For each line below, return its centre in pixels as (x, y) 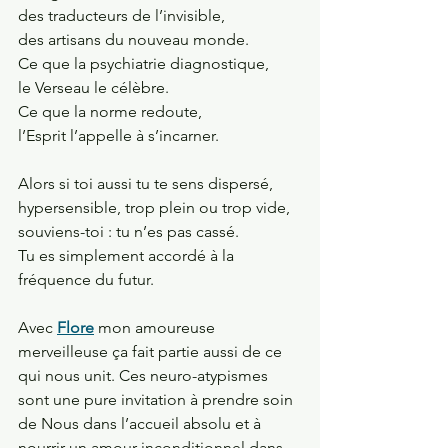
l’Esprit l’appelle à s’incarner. (118, 135)
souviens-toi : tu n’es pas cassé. (128, 231)
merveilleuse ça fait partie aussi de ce (152, 351)
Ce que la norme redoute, (110, 111)
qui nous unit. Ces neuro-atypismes (145, 375)
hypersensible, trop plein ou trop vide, (154, 207)
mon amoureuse (156, 327)
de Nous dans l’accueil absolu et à (141, 423)
